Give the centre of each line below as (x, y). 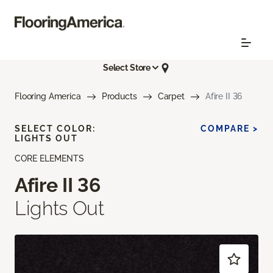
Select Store (127, 68)
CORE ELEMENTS (49, 158)
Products (119, 96)
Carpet (171, 96)
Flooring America (48, 96)
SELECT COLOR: (55, 128)
